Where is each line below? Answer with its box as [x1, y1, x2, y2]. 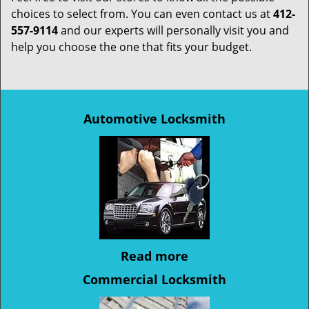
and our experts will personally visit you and [58, 23, 289, 38]
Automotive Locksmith [83, 110, 226, 127]
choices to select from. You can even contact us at [11, 6, 273, 21]
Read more [121, 248, 188, 264]
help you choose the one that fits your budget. [11, 39, 252, 54]
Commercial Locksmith [83, 271, 226, 288]
